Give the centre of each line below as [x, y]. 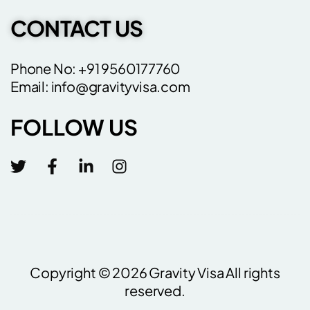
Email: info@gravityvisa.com [100, 86]
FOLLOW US [74, 127]
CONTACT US [76, 28]
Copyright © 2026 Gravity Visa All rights [155, 272]
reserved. [155, 290]
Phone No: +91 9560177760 [96, 68]
